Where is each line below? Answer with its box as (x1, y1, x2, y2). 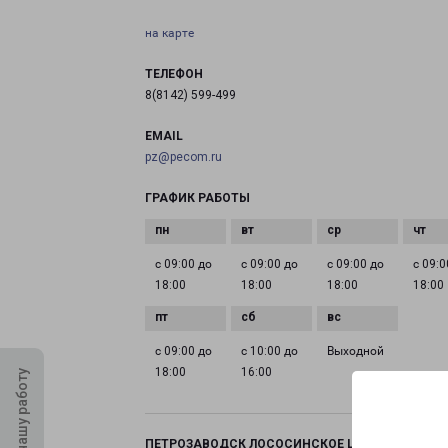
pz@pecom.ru (145, 150, 222, 164)
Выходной (327, 344, 385, 358)
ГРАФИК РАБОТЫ (145, 191, 250, 205)
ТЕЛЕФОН (145, 67, 203, 81)
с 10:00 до (241, 344, 299, 358)
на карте (145, 26, 194, 40)
